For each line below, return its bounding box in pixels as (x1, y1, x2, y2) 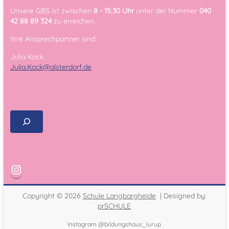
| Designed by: (155, 191, 207, 201)
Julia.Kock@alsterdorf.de (10, 62, 91, 72)
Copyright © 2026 (22, 191, 83, 201)
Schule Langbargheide (82, 191, 156, 201)
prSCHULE (98, 201, 131, 211)
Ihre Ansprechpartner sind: (10, 34, 97, 44)
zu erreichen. (51, 16, 96, 26)
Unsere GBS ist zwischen (10, 6, 94, 16)
